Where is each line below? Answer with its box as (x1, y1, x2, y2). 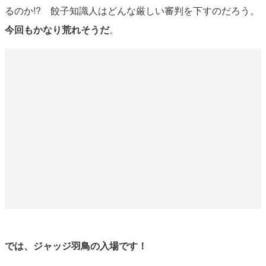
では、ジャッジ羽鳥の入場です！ (4, 238, 147, 252)
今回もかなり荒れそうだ (4, 22, 109, 36)
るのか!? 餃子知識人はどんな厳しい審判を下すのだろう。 (4, 3, 259, 17)
